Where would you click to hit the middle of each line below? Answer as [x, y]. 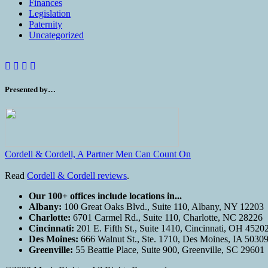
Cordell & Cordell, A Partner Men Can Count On [98, 154]
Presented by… [30, 90]
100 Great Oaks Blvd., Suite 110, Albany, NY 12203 [163, 207]
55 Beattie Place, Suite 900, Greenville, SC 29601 [169, 250]
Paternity [45, 25]
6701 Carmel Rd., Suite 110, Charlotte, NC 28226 [167, 218]
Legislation [50, 14]
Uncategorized [56, 35]
